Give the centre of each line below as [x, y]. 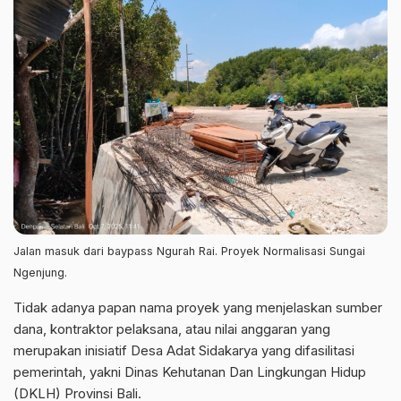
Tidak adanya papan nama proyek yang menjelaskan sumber [198, 307]
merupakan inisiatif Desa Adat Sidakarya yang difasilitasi [184, 350]
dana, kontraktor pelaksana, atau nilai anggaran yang [172, 328]
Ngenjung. [40, 272]
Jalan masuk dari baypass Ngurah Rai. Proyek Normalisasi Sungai [189, 251]
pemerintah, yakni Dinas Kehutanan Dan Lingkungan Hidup [190, 371]
